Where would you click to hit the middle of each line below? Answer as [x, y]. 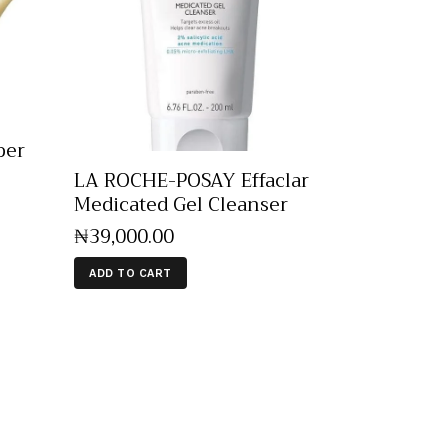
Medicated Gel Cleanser [180, 204]
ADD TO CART [130, 273]
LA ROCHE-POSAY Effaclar [191, 180]
